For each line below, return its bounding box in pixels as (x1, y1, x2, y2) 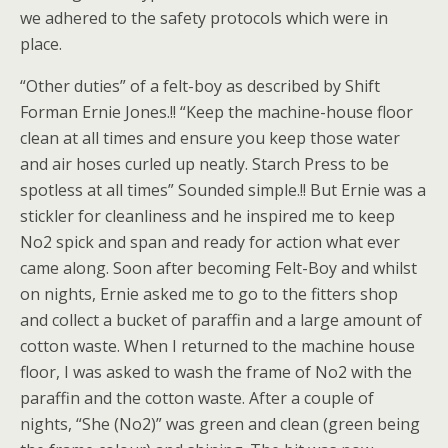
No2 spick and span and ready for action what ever (20, 231, 400, 253)
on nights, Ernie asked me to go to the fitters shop (20, 283, 398, 305)
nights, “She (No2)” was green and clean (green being (20, 413, 420, 435)
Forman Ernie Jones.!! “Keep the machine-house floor (20, 101, 413, 123)
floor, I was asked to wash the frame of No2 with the (20, 361, 412, 383)
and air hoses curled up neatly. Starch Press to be (20, 153, 389, 175)
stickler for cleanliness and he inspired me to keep (20, 205, 395, 227)
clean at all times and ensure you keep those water (20, 127, 400, 149)
